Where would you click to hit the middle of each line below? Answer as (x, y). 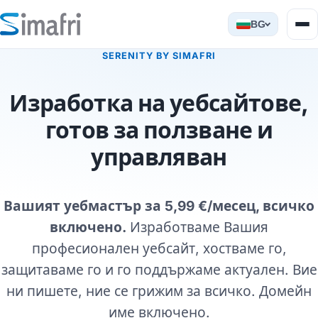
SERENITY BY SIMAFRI (159, 56)
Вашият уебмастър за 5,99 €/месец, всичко (159, 205)
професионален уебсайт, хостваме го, (159, 248)
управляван (159, 157)
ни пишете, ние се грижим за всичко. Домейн (159, 291)
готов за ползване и (159, 130)
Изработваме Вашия (197, 227)
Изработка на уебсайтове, (159, 103)
